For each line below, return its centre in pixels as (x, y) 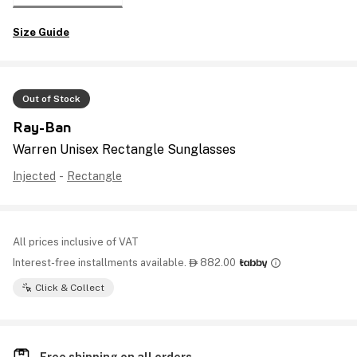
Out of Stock (51, 99)
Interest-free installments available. (101, 263)
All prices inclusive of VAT (76, 242)
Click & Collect (70, 288)
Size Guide (41, 32)
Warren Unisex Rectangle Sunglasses (124, 149)
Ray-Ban (42, 128)
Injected (34, 176)
